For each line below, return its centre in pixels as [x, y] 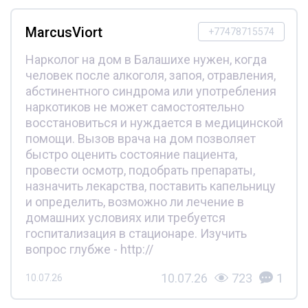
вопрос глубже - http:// [89, 249]
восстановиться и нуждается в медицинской [154, 122]
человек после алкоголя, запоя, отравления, [150, 75]
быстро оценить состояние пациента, [131, 154]
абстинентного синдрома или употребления [151, 91]
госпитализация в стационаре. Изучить [136, 233]
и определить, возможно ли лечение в [134, 201]
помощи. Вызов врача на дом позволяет [140, 138]
